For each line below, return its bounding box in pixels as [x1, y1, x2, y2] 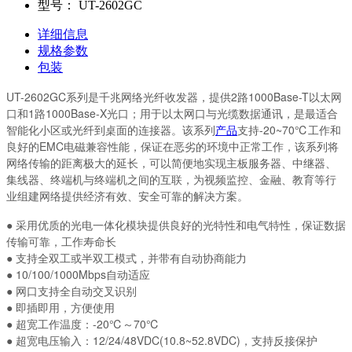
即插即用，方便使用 [16, 299, 115, 315]
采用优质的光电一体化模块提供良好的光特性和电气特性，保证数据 [16, 216, 346, 233]
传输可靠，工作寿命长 [6, 233, 116, 249]
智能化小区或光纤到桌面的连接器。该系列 [6, 121, 215, 137]
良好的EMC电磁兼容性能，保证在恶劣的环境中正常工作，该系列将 [6, 137, 339, 154]
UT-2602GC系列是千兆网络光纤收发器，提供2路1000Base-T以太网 [6, 88, 342, 104]
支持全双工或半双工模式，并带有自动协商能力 [16, 249, 247, 266]
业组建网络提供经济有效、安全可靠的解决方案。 [6, 187, 248, 203]
